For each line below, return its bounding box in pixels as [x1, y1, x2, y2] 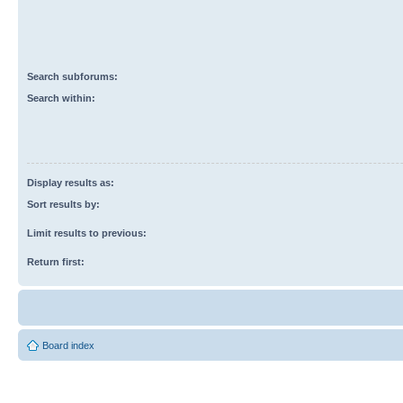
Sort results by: [27, 198, 100, 210]
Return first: [27, 255, 85, 267]
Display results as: [27, 176, 114, 188]
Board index [42, 339, 94, 351]
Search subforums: [27, 70, 118, 82]
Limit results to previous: [27, 227, 147, 238]
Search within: [27, 92, 95, 103]
